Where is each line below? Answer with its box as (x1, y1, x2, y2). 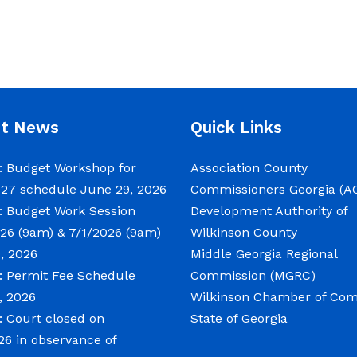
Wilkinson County (190, 225, 297, 240)
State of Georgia (190, 311, 288, 326)
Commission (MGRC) (190, 268, 316, 283)
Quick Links (190, 118, 282, 137)
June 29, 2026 (80, 182, 167, 197)
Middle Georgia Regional (190, 246, 337, 261)
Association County (190, 160, 308, 175)
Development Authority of (190, 203, 347, 218)
